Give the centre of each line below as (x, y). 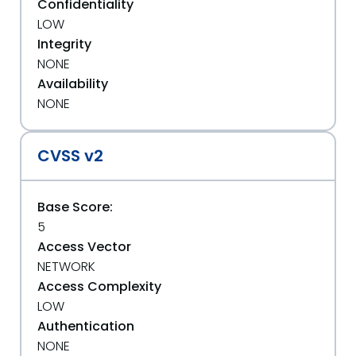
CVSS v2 (70, 156)
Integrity (64, 44)
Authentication (86, 326)
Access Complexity (99, 286)
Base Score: (75, 207)
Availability (73, 84)
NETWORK (66, 267)
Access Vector (84, 247)
